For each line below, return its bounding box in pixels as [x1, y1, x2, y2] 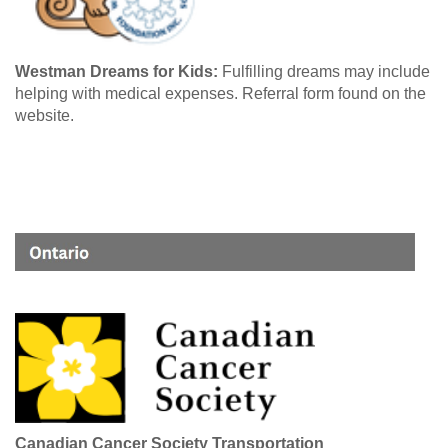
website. [15, 106, 74, 124]
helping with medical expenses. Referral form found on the [15, 84, 426, 102]
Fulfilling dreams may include [218, 62, 430, 80]
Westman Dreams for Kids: [15, 62, 218, 80]
